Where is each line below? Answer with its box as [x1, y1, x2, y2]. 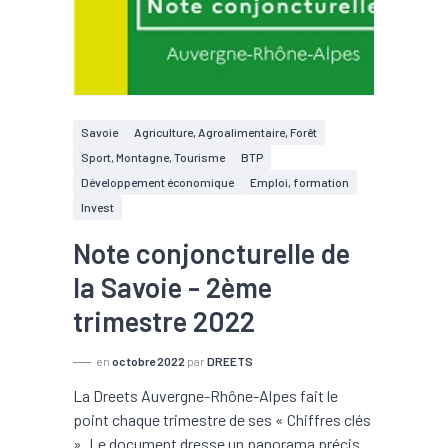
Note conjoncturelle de [73, 236, 350, 270]
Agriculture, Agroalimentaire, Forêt [134, 125, 317, 139]
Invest [81, 200, 114, 214]
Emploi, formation [250, 175, 349, 189]
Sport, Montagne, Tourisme [81, 150, 225, 164]
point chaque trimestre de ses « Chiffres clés [73, 410, 371, 429]
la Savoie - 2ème [73, 270, 272, 304]
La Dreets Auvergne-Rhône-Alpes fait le [73, 386, 338, 405]
